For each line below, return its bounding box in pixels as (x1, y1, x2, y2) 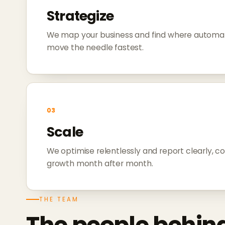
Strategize (47, 7, 114, 26)
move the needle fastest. (47, 42, 144, 53)
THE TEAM (39, 195, 79, 204)
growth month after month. (47, 158, 153, 169)
